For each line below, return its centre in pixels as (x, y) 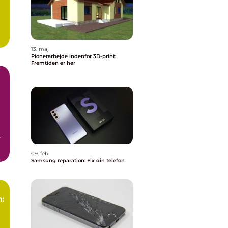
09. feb (40, 153)
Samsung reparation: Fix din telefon (78, 161)
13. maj (40, 49)
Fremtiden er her (53, 63)
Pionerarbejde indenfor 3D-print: (74, 56)
